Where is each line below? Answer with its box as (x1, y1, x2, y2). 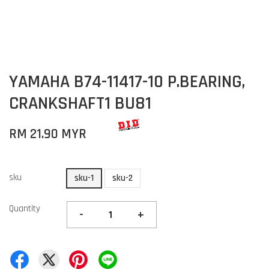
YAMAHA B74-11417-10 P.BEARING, (9, 70, 245, 93)
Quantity (9, 203, 40, 214)
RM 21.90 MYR (9, 125, 86, 143)
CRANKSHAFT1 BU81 (9, 92, 151, 115)
